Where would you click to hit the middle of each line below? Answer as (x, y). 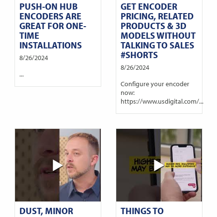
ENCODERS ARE (50, 15)
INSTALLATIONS (50, 45)
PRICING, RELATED (157, 15)
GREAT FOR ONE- (53, 25)
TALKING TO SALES (157, 45)
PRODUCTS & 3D (153, 25)
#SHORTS (139, 54)
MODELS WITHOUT (158, 35)
